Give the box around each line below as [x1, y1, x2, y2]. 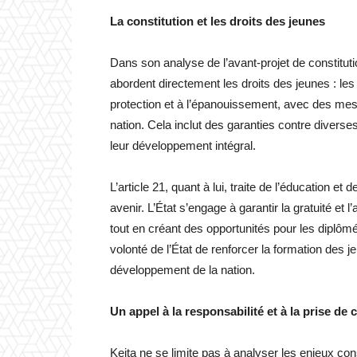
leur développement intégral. [110, 138, 256, 152]
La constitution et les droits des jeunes [110, 14, 325, 28]
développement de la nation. [110, 262, 255, 277]
